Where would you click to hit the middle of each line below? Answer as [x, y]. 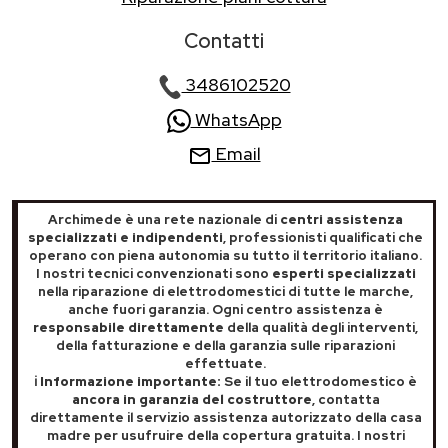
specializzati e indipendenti [125, 237]
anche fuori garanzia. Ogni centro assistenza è [225, 309]
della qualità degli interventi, [321, 327]
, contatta [345, 399]
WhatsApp [236, 119]
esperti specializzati [343, 273]
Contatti [224, 41]
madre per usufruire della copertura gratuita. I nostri [225, 435]
